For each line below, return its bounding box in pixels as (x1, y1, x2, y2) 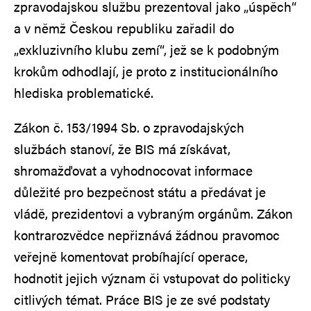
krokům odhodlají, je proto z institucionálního (14, 61, 278, 81)
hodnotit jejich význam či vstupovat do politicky (14, 268, 290, 287)
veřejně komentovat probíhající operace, (14, 246, 248, 266)
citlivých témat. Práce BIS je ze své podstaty (14, 289, 270, 309)
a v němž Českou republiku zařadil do (14, 18, 234, 37)
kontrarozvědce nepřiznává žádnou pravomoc (14, 225, 280, 244)
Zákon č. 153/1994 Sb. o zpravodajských (14, 117, 244, 137)
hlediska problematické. (14, 83, 153, 102)
